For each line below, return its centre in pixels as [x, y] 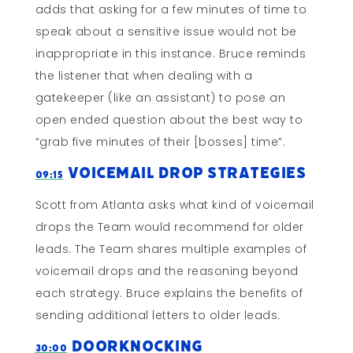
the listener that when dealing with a [144, 76]
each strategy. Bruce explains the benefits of [169, 294]
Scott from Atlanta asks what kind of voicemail [175, 205]
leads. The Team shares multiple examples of [171, 249]
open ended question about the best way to [169, 120]
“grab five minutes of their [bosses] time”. [160, 142]
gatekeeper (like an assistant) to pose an [160, 98]
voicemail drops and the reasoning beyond [167, 271]
